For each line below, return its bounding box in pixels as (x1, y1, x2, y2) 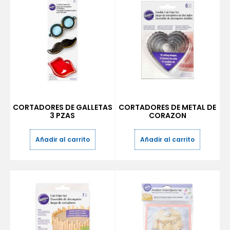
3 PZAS (50, 110, 75, 121)
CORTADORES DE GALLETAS (12, 102, 112, 112)
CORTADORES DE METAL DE (119, 102, 217, 112)
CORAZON (148, 110, 186, 121)
